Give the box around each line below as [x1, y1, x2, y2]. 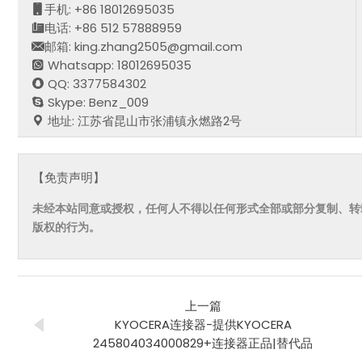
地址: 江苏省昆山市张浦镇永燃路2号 [44, 112, 242, 129]
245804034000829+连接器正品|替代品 [93, 334, 313, 351]
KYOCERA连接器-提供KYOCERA [114, 315, 292, 333]
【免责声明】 [32, 169, 106, 187]
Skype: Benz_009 [44, 93, 149, 111]
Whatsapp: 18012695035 [44, 56, 192, 74]
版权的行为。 [32, 219, 101, 236]
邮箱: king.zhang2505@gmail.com [44, 37, 243, 55]
